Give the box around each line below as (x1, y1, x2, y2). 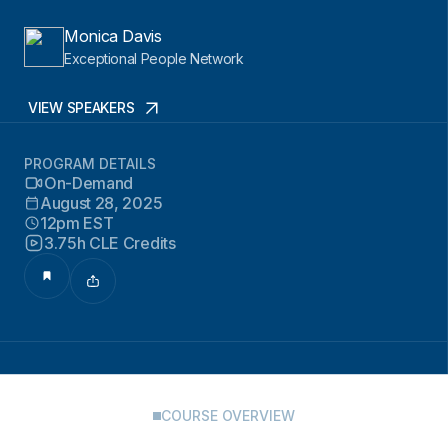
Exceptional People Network (64, 50, 244, 67)
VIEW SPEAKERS (28, 99, 135, 116)
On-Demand (44, 173, 134, 193)
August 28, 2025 (40, 193, 163, 213)
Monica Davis (64, 26, 162, 46)
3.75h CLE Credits (44, 233, 176, 253)
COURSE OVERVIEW (161, 407, 295, 424)
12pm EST (40, 213, 114, 233)
